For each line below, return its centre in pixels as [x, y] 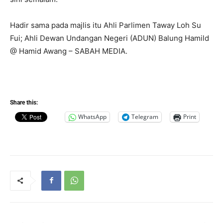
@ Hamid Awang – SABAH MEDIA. [69, 51]
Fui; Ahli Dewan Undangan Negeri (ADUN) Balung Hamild [110, 38]
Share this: [24, 102]
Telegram [145, 117]
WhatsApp [92, 117]
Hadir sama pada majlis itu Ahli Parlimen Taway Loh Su [106, 25]
